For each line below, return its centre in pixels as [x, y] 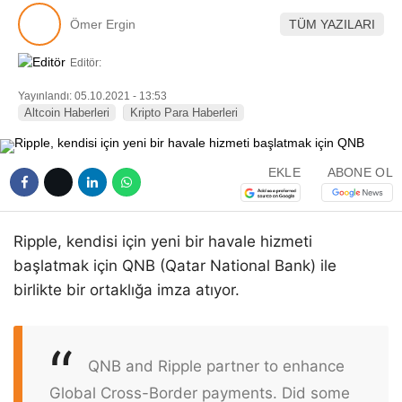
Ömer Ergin [103, 24]
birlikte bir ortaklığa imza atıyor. [127, 290]
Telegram [297, 123]
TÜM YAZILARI [332, 24]
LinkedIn [296, 73]
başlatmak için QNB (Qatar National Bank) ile [175, 266]
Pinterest [297, 23]
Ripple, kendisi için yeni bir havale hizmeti [163, 242]
